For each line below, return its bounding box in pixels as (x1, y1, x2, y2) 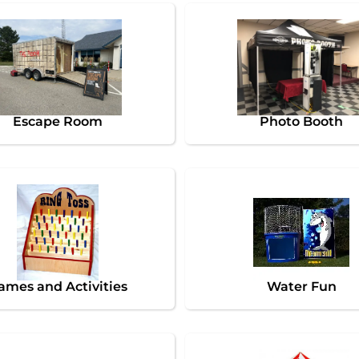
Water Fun (266, 278, 337, 294)
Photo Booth (260, 113, 344, 129)
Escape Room (12, 113, 103, 129)
